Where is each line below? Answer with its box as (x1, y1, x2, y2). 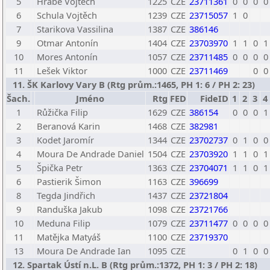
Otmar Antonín (37, 37, 98, 49)
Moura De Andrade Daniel (37, 148, 144, 160)
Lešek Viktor (37, 64, 87, 77)
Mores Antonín (37, 51, 98, 63)
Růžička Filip (37, 106, 88, 118)
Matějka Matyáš (37, 231, 101, 243)
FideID (200, 92, 228, 104)
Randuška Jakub (37, 203, 102, 215)
